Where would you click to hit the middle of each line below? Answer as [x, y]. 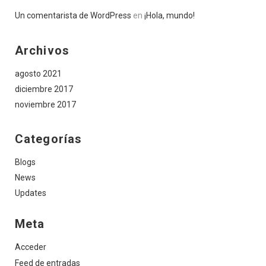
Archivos [42, 50]
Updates [31, 193]
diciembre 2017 [44, 89]
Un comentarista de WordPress [73, 15]
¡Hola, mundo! [170, 15]
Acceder [31, 247]
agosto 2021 [38, 73]
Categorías [48, 139]
